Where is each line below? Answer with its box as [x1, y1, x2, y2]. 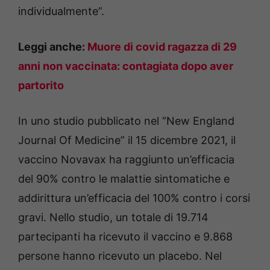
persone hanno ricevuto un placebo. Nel [18, 250, 222, 262]
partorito [18, 79, 64, 92]
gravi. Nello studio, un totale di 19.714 [18, 211, 209, 224]
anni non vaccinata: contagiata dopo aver [18, 60, 233, 72]
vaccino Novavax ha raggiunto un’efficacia [18, 153, 234, 166]
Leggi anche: [18, 40, 87, 53]
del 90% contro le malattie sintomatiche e [18, 172, 230, 185]
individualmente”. [18, 5, 104, 17]
